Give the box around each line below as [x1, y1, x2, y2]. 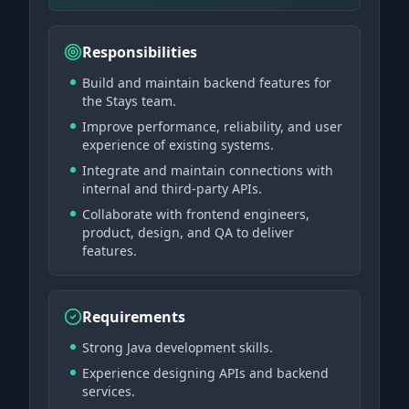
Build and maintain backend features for [82, 74, 331, 91]
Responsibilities [82, 42, 197, 62]
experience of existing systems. [82, 136, 274, 153]
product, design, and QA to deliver [82, 224, 294, 241]
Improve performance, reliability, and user [82, 118, 342, 135]
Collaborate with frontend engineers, [82, 205, 309, 223]
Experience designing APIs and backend [82, 364, 329, 382]
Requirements [82, 307, 185, 327]
